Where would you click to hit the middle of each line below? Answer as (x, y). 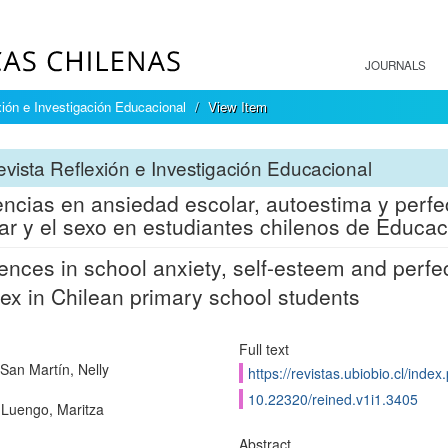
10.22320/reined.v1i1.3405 (332, 399)
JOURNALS (395, 65)
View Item (237, 106)
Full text (263, 349)
